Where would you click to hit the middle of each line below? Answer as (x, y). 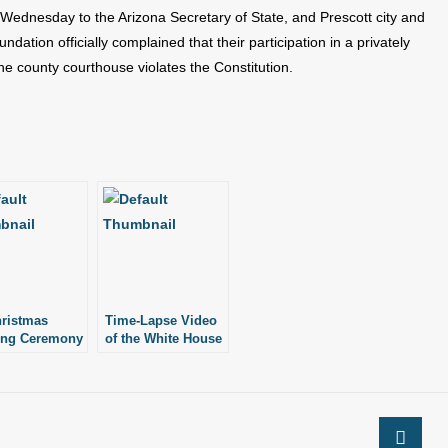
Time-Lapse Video (161, 320)
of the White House (163, 338)
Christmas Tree (151, 356)
